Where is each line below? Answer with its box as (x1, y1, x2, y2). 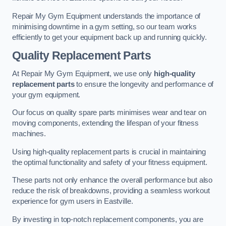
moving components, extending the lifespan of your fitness (12, 119, 199, 128)
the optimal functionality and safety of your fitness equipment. (12, 158, 207, 166)
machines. (12, 130, 46, 138)
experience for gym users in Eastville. (12, 197, 133, 206)
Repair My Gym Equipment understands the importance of (12, 12, 201, 20)
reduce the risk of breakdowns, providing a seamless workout (12, 187, 210, 195)
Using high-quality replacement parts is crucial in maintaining (12, 147, 206, 156)
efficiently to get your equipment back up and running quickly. (12, 33, 207, 41)
